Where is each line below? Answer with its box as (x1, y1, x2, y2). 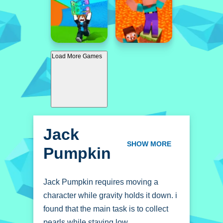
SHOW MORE (126, 137, 171, 151)
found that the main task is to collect (43, 205, 168, 213)
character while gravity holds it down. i (43, 191, 177, 200)
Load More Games (52, 53, 102, 60)
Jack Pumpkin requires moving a (43, 178, 158, 186)
